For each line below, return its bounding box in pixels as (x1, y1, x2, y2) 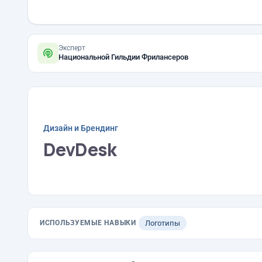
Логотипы (144, 219, 180, 227)
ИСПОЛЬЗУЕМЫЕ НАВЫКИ (40, 219, 136, 227)
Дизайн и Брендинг (43, 123, 118, 133)
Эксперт (58, 44, 85, 52)
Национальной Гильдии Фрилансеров (58, 53, 188, 61)
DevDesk (43, 137, 117, 161)
